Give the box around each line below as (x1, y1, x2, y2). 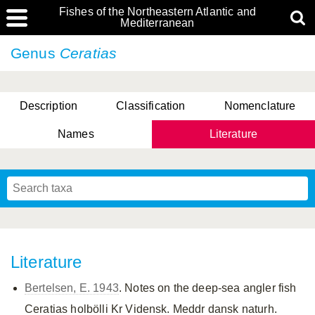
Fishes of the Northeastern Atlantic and (58, 6, 257, 18)
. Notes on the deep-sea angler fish (118, 282, 297, 294)
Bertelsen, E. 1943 (25, 282, 119, 294)
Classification (116, 100, 186, 112)
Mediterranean (120, 17, 195, 29)
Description (19, 100, 78, 112)
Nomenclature (224, 100, 296, 112)
